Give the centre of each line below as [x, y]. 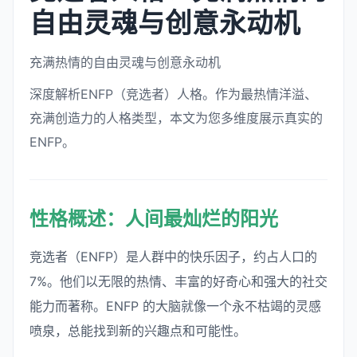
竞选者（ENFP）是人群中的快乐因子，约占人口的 [173, 256]
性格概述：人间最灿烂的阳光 [154, 218]
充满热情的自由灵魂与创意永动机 [125, 62]
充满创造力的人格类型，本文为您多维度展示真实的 [176, 118]
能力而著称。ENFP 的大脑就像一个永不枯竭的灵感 [175, 306]
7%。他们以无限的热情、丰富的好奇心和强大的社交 [178, 281]
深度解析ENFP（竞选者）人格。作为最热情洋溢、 [173, 94]
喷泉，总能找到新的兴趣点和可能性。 [138, 330]
